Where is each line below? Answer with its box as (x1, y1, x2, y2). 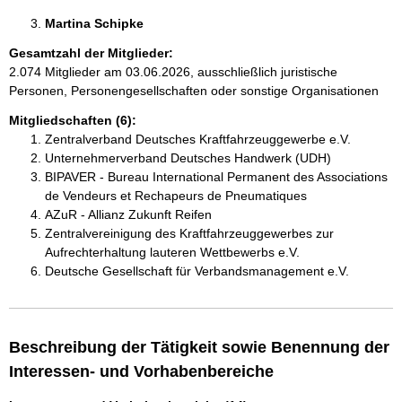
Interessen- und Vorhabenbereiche (9, 363, 274, 380)
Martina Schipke (45, 16, 147, 31)
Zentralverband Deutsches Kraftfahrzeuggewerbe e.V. (45, 132, 351, 146)
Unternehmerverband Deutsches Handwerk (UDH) (45, 151, 331, 165)
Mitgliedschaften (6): (9, 113, 136, 127)
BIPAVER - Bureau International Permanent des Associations (45, 170, 388, 184)
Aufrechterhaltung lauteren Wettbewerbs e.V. (45, 245, 300, 259)
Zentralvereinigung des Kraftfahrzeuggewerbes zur (45, 226, 334, 240)
